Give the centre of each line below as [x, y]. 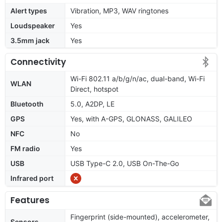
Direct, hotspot [94, 89]
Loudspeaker [33, 25]
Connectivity [38, 62]
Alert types [29, 10]
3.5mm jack [30, 40]
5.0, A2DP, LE [92, 104]
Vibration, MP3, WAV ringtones [119, 10]
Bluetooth [27, 104]
